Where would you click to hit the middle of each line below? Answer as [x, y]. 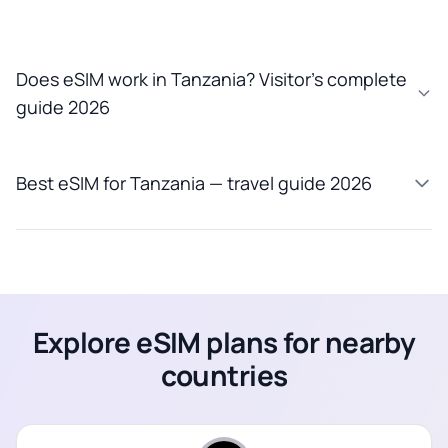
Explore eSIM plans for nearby [224, 341]
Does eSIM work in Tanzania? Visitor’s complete [211, 78]
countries [224, 374]
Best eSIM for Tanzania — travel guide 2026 [194, 182]
